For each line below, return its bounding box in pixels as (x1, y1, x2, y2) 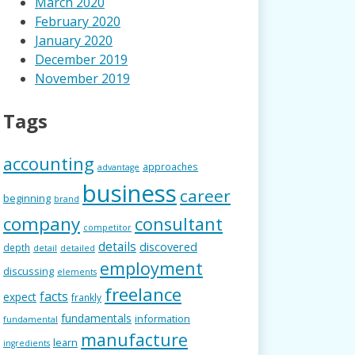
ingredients (3, 338, 50, 349)
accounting (3, 152, 94, 176)
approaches (143, 160, 198, 174)
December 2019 (35, 51, 128, 69)
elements (57, 266, 97, 278)
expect (3, 289, 36, 305)
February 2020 (35, 13, 120, 31)
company (3, 212, 80, 237)
